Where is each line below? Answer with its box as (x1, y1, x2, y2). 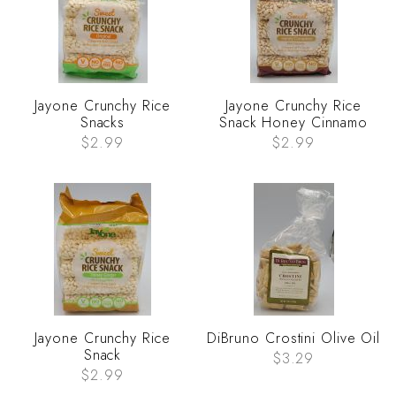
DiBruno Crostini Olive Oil (206, 328, 381, 349)
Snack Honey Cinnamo (218, 112, 369, 133)
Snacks (80, 112, 126, 133)
